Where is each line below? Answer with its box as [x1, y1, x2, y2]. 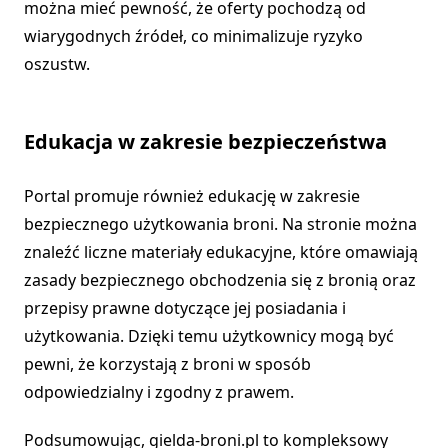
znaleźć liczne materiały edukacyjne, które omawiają [24, 241, 418, 264]
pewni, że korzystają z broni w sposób [24, 353, 311, 376]
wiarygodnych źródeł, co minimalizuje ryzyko [24, 25, 363, 48]
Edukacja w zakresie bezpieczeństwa [24, 128, 387, 156]
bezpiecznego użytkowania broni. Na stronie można [24, 213, 417, 236]
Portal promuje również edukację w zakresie [24, 185, 360, 208]
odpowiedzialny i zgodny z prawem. [24, 381, 294, 404]
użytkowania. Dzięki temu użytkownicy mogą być [24, 325, 394, 348]
